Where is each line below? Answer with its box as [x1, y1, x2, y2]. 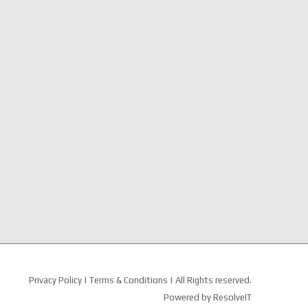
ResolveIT [213, 291, 252, 302]
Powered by [164, 291, 213, 302]
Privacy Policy [29, 274, 82, 285]
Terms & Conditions [89, 274, 170, 285]
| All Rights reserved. [170, 274, 252, 285]
